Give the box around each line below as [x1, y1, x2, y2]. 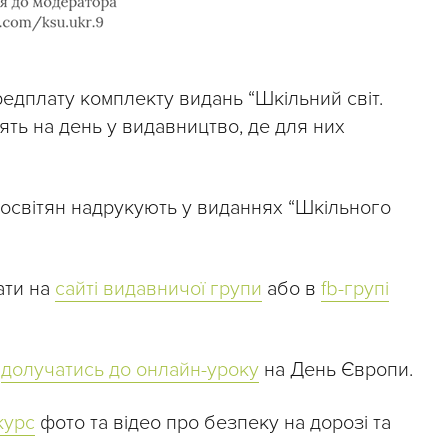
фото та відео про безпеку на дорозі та [35, 411, 391, 436]
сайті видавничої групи [55, 277, 262, 302]
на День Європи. [259, 358, 413, 383]
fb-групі [321, 277, 389, 302]
